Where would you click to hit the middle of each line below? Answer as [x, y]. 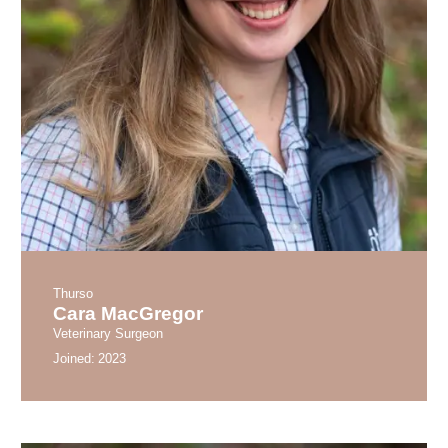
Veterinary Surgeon [108, 333]
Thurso [73, 293]
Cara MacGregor [128, 313]
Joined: [74, 358]
